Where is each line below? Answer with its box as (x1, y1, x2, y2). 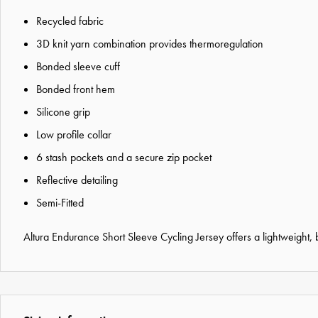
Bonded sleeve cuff (36, 59, 120, 75)
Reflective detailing (36, 172, 118, 188)
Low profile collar (36, 127, 111, 143)
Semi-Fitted (36, 195, 84, 211)
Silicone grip (36, 104, 90, 120)
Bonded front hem (36, 82, 115, 97)
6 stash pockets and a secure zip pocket (36, 150, 212, 165)
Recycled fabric (36, 13, 104, 29)
